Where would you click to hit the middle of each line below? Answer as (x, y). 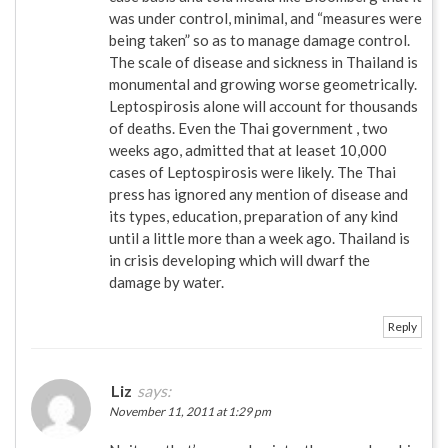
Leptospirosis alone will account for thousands (263, 105)
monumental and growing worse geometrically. (263, 83)
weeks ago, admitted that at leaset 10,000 (248, 149)
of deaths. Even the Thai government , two (248, 127)
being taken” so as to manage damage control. (259, 39)
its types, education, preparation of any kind (253, 215)
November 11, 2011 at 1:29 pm (190, 411)
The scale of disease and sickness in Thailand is (263, 61)
